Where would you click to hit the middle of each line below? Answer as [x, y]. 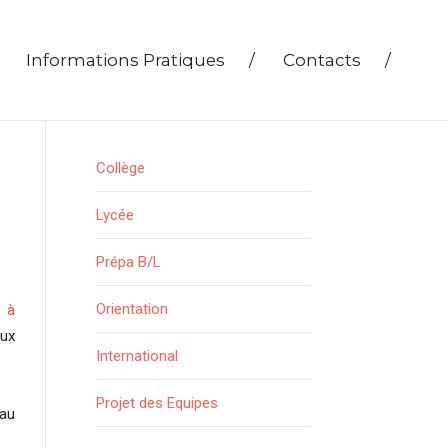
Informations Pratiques [127, 60]
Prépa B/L [128, 262]
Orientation [132, 309]
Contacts [324, 60]
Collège [120, 168]
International [137, 356]
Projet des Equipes [157, 403]
